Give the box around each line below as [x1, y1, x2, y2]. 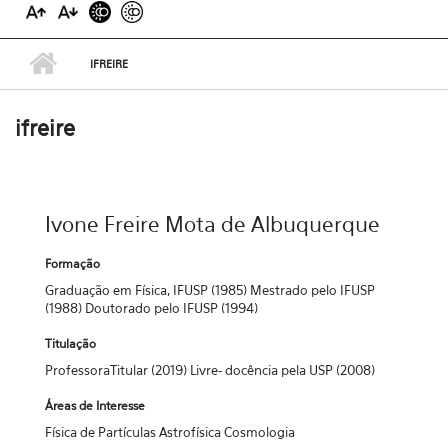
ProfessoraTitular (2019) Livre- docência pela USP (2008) [45, 362, 375, 378]
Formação [45, 256, 100, 271]
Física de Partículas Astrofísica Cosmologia [45, 424, 295, 440]
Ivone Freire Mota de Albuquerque [45, 212, 380, 237]
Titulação [45, 336, 96, 351]
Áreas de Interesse [45, 398, 145, 413]
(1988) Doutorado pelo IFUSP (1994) [45, 300, 258, 316]
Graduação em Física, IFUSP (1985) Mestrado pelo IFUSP [45, 282, 375, 298]
